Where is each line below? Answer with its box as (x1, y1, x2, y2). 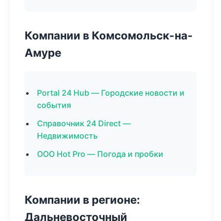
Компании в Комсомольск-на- (25, 29, 193, 42)
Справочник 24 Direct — (37, 118, 131, 128)
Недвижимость (37, 131, 98, 141)
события (37, 100, 71, 110)
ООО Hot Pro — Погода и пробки (37, 149, 163, 159)
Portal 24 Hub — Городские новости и (37, 88, 184, 98)
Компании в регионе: (25, 193, 140, 206)
